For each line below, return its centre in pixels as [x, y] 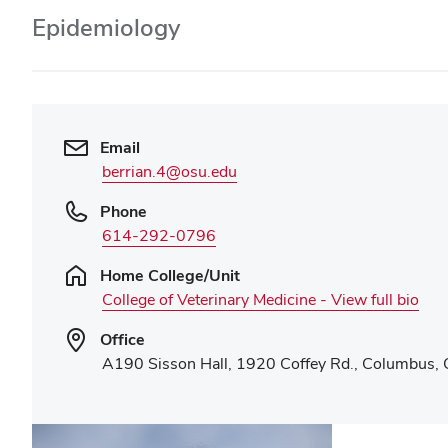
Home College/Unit [170, 275]
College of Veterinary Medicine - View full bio [260, 299]
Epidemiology [106, 27]
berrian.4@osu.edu [169, 171]
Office [122, 339]
